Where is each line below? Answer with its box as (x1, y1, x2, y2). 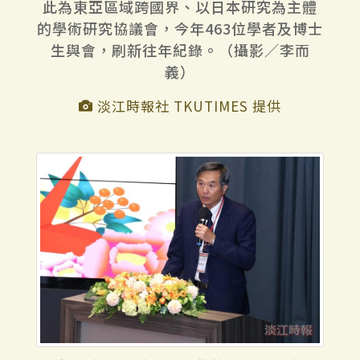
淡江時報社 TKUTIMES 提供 (93, 95, 281, 116)
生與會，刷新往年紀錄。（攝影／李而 (50, 39, 310, 60)
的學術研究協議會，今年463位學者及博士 (37, 17, 323, 39)
